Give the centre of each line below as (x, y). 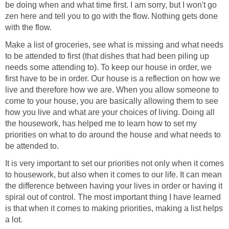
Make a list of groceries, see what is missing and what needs (114, 44)
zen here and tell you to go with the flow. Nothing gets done (111, 16)
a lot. (14, 219)
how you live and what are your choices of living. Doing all (110, 112)
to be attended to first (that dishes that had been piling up (107, 56)
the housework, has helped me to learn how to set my (101, 123)
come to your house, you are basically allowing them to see (112, 101)
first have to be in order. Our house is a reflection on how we (113, 78)
